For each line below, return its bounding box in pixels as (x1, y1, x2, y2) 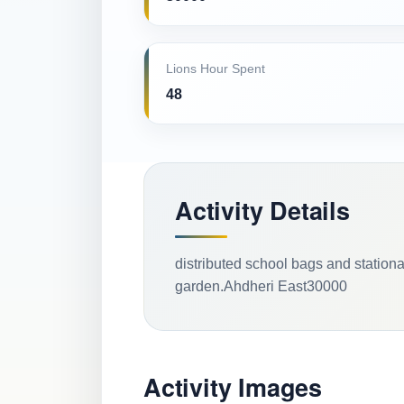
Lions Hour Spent (166, 62, 265, 76)
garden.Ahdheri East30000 (175, 279, 347, 294)
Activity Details (175, 193, 350, 227)
